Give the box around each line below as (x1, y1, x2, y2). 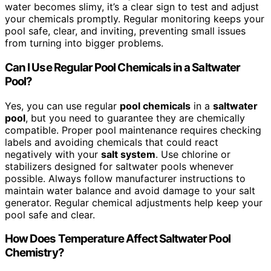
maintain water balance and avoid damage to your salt (5, 184, 255, 197)
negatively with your (5, 148, 101, 160)
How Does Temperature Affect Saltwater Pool (5, 232, 230, 246)
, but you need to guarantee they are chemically (25, 111, 245, 124)
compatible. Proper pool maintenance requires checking (5, 123, 261, 136)
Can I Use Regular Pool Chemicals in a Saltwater (5, 60, 241, 74)
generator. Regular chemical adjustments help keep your (5, 196, 263, 209)
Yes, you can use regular (5, 99, 120, 112)
